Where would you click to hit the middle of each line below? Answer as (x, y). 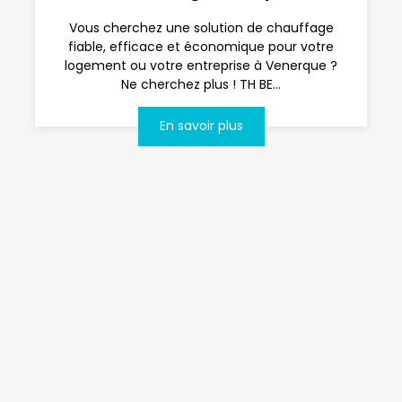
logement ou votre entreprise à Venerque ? (201, 65)
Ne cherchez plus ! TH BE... (201, 84)
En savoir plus (201, 126)
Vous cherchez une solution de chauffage (201, 27)
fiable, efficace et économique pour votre (201, 46)
